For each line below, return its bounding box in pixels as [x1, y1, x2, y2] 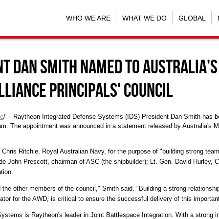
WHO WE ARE [66, 14, 110, 22]
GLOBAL [178, 14, 206, 22]
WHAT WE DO [122, 14, 167, 22]
